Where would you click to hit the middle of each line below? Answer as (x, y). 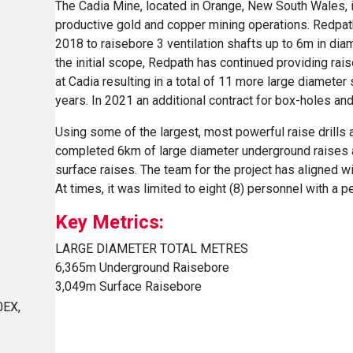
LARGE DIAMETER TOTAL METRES (152, 248)
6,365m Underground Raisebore (143, 267)
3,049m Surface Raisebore (129, 286)
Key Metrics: (110, 222)
